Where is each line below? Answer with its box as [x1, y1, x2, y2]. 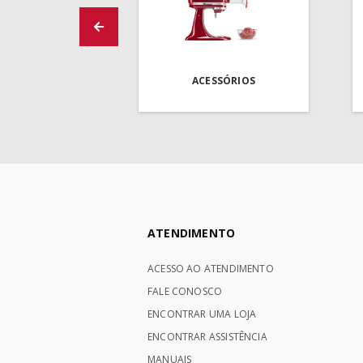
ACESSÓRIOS [192, 74, 255, 88]
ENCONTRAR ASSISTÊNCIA [147, 330, 267, 344]
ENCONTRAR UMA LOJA [147, 307, 257, 322]
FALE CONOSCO [147, 284, 223, 299]
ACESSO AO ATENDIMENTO [147, 262, 274, 276]
